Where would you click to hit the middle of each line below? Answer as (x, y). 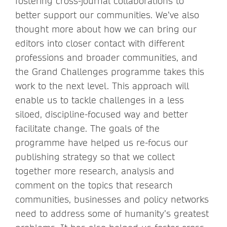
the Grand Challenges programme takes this (110, 71)
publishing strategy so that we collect (95, 157)
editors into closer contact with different (100, 43)
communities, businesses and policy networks (112, 199)
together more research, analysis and (95, 171)
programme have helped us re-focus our (102, 142)
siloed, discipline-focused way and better (102, 114)
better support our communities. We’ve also (107, 15)
